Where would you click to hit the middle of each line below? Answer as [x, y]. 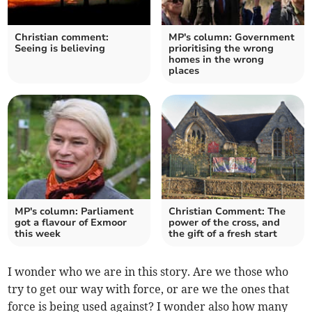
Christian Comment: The [227, 212]
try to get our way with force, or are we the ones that [149, 289]
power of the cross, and [224, 223]
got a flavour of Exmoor [71, 223]
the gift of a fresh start [223, 234]
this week [38, 234]
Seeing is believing [60, 49]
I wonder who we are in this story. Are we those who [148, 272]
